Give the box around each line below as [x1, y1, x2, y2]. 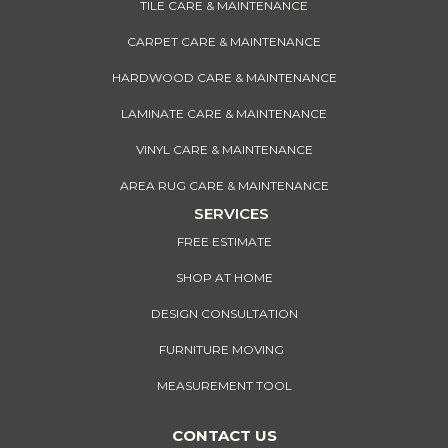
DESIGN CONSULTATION [150, 306, 298, 322]
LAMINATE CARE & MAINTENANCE [121, 106, 327, 122]
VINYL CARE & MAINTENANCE [135, 142, 313, 158]
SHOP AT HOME [175, 270, 273, 286]
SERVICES [194, 204, 269, 224]
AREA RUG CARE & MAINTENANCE [119, 178, 329, 194]
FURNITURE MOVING [158, 342, 290, 358]
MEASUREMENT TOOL [156, 378, 292, 394]
